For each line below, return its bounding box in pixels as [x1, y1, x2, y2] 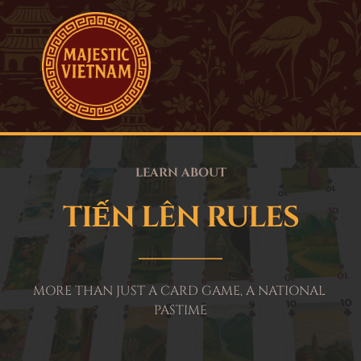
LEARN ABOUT [135, 164, 226, 182]
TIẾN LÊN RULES [62, 198, 299, 238]
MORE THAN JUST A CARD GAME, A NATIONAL [32, 282, 326, 301]
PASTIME [154, 301, 207, 320]
